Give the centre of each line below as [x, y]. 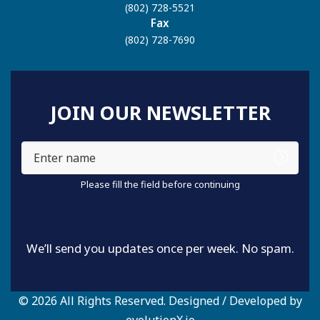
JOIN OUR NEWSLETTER [160, 113]
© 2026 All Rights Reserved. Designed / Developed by [160, 301]
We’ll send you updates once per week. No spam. [160, 249]
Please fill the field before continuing [160, 185]
